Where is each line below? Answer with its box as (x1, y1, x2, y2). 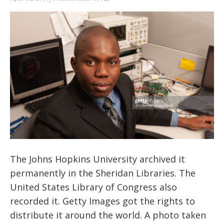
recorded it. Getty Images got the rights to (10, 194, 195, 207)
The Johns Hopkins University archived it (10, 152, 185, 165)
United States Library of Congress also (10, 180, 177, 193)
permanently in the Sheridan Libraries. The (10, 166, 195, 179)
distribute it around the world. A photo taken (10, 208, 206, 221)
